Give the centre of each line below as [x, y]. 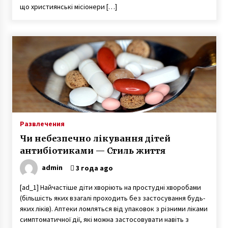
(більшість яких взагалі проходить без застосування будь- [112, 198]
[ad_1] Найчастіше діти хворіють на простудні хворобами [110, 187]
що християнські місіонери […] [68, 7]
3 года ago [93, 168]
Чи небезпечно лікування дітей [95, 138]
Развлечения [42, 124]
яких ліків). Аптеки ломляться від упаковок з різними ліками [113, 209]
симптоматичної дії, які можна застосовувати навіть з [104, 219]
